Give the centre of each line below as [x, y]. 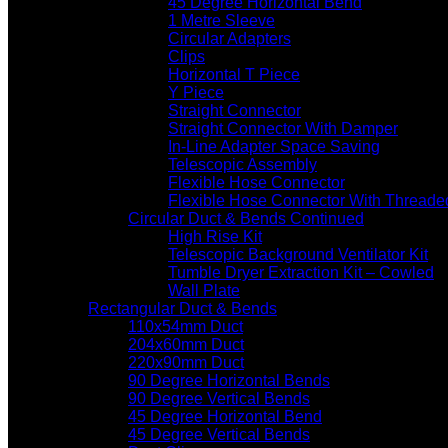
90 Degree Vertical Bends [219, 398]
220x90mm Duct [186, 362]
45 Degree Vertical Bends [219, 434]
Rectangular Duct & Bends [182, 308]
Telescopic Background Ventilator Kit [298, 254]
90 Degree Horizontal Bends [229, 380]
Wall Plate [204, 290]
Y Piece [196, 92]
